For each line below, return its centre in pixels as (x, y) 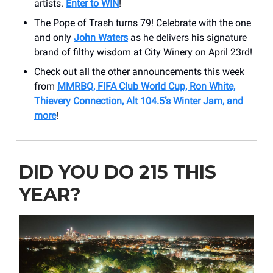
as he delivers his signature (187, 37)
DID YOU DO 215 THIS (118, 172)
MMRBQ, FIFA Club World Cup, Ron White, (146, 86)
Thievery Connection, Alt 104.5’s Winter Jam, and (139, 101)
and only (54, 37)
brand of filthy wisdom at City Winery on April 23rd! (143, 52)
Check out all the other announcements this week (139, 71)
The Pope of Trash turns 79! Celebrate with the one (143, 23)
